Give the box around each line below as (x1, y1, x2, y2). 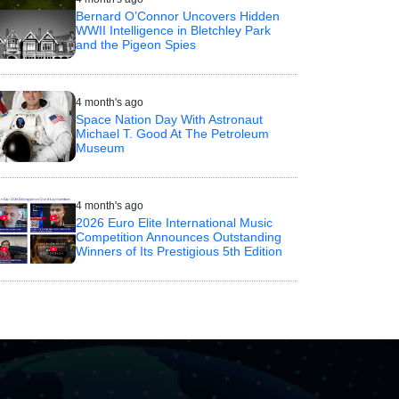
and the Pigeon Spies (75, 37, 196, 53)
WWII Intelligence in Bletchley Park (75, 23, 271, 38)
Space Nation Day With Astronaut (75, 112, 263, 127)
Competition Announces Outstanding (75, 230, 281, 245)
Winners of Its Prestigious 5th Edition (75, 244, 282, 259)
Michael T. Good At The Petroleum (75, 126, 269, 142)
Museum (75, 141, 125, 156)
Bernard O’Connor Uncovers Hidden (75, 9, 280, 24)
